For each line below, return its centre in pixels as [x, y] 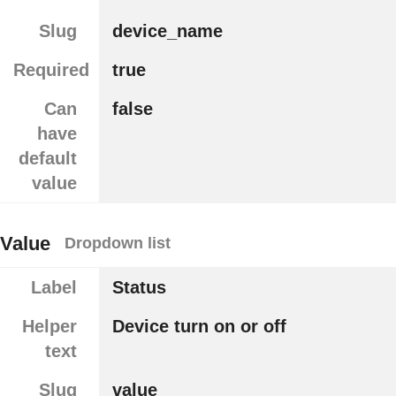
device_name [167, 31]
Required [51, 70]
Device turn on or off [199, 327]
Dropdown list [118, 244]
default [47, 159]
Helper [49, 327]
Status [139, 288]
